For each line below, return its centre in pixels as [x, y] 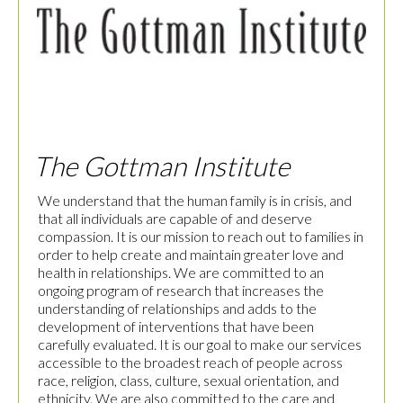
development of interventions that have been [176, 327]
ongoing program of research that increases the [181, 291]
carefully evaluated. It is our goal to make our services [200, 345]
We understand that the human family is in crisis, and [195, 201]
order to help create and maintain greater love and [191, 255]
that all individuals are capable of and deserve [175, 219]
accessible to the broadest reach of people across [190, 363]
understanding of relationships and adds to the [177, 309]
